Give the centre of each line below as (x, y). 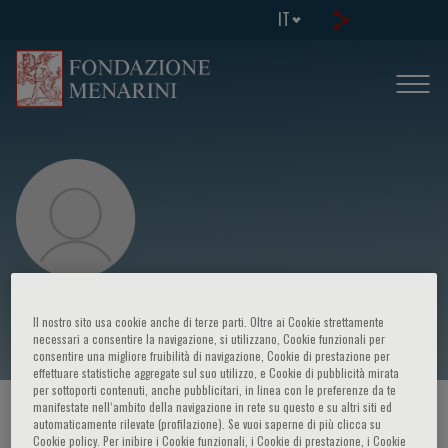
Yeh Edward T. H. (104, 314)
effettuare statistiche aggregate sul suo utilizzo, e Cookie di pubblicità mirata (216, 373)
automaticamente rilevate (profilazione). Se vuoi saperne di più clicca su (207, 424)
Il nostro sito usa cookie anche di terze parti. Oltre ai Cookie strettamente (209, 322)
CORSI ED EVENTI (178, 416)
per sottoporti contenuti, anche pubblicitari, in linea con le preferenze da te (215, 390)
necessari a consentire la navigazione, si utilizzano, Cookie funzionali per (209, 339)
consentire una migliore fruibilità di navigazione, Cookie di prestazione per (212, 356)
